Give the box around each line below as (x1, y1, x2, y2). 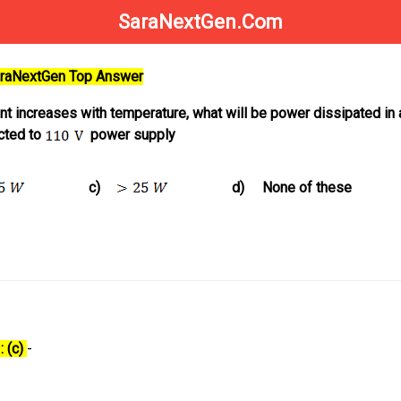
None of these (262, 179, 352, 197)
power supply (83, 126, 175, 144)
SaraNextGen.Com (118, 11, 283, 33)
